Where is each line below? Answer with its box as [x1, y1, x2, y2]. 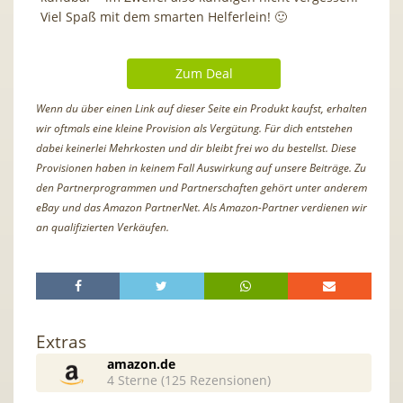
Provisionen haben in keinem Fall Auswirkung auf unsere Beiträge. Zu [36, 159, 366, 175]
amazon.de [107, 354, 176, 372]
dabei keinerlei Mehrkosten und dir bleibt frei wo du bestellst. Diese [36, 139, 356, 156]
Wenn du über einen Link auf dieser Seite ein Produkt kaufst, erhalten [36, 100, 367, 116]
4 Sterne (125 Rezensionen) [107, 371, 272, 389]
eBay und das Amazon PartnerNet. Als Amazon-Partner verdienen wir [36, 199, 367, 215]
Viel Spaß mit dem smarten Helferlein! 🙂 [40, 7, 287, 25]
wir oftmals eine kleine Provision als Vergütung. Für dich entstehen [36, 120, 353, 136]
